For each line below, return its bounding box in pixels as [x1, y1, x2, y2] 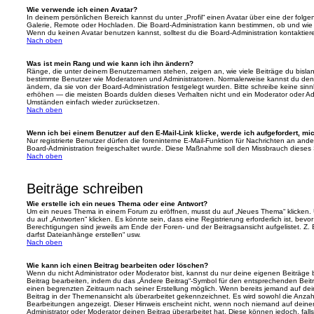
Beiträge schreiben [27, 181, 143, 196]
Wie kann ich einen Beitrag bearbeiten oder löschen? [27, 261, 208, 269]
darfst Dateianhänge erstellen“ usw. [27, 231, 141, 238]
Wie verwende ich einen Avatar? [27, 6, 137, 13]
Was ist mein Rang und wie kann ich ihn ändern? [27, 60, 193, 67]
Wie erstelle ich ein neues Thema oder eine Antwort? [27, 200, 207, 207]
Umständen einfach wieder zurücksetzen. [27, 98, 160, 106]
